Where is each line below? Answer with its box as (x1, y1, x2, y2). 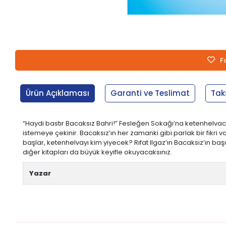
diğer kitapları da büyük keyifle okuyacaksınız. (23, 147, 173, 157)
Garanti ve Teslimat (110, 87, 190, 98)
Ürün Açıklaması (26, 87, 90, 98)
